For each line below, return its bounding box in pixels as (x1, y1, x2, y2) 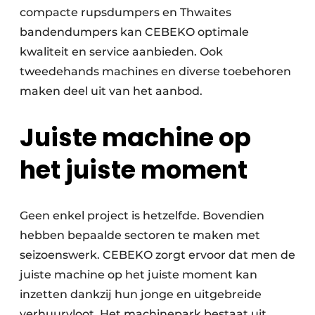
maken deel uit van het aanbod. (20, 84, 202, 98)
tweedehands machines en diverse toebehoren (20, 65, 291, 78)
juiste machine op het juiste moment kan (20, 268, 257, 282)
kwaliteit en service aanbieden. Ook (20, 45, 223, 58)
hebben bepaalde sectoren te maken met (20, 229, 260, 243)
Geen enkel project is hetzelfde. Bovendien (20, 209, 264, 223)
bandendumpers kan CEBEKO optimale (20, 25, 249, 39)
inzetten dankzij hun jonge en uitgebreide (20, 288, 262, 302)
